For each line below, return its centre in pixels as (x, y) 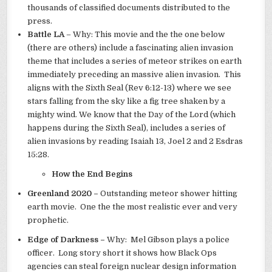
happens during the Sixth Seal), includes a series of (127, 128)
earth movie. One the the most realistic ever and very (133, 207)
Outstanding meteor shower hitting (169, 194)
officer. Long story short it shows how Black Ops (122, 253)
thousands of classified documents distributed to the (129, 8)
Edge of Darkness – (67, 240)
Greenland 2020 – (64, 194)
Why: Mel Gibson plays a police (168, 240)
